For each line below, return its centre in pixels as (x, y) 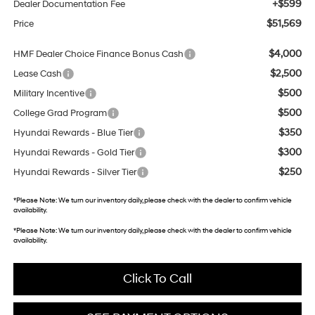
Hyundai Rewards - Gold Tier (73, 153)
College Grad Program (60, 114)
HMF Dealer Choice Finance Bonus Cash (98, 54)
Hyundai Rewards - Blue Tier (73, 133)
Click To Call (157, 279)
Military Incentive (49, 94)
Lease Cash (37, 74)
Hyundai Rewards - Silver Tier (75, 173)
